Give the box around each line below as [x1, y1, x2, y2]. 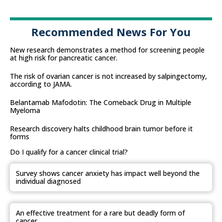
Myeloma [10, 106, 40, 115]
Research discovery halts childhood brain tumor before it [10, 124, 193, 134]
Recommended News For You [31, 24, 191, 40]
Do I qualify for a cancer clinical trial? [10, 147, 128, 157]
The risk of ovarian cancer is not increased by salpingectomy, [10, 71, 207, 81]
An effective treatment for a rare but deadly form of [16, 208, 185, 218]
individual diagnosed [16, 176, 81, 186]
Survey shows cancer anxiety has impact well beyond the [16, 168, 200, 178]
